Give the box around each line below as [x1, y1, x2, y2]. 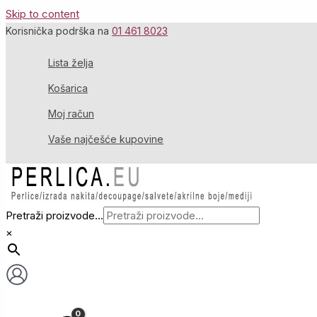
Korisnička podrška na [6, 25, 112, 37]
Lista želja [48, 57, 93, 69]
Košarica [48, 82, 88, 94]
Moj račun [48, 108, 94, 120]
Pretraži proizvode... [6, 209, 103, 222]
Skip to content [6, 7, 79, 21]
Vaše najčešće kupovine [48, 133, 163, 145]
